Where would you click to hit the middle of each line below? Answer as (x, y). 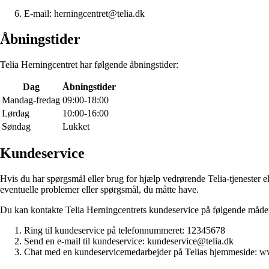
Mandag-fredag (31, 100)
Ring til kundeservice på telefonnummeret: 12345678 (125, 231)
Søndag (16, 126)
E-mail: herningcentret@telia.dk (84, 13)
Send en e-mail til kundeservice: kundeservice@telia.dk (129, 241)
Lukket (76, 126)
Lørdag (16, 113)
